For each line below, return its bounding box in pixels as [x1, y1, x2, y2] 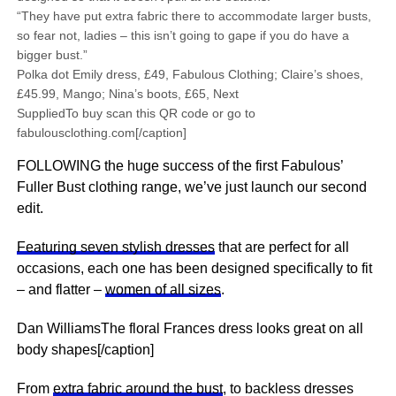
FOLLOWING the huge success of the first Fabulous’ [16, 158, 343, 173]
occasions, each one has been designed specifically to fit [16, 261, 372, 276]
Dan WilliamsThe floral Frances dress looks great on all [16, 321, 363, 336]
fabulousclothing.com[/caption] [16, 126, 187, 140]
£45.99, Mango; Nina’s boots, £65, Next [16, 87, 239, 101]
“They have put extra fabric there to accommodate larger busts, [16, 9, 371, 23]
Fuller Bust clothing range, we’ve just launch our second [16, 179, 367, 194]
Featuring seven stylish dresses [16, 240, 215, 255]
